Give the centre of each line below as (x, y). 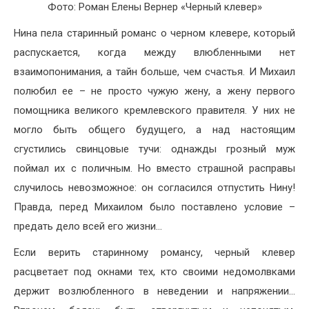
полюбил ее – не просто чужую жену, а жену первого (154, 91)
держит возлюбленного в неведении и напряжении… (154, 291)
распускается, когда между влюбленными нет (154, 52)
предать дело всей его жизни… (88, 226)
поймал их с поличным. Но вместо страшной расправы (154, 168)
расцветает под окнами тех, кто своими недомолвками (154, 271)
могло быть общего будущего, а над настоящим (154, 129)
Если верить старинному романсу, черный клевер (154, 252)
